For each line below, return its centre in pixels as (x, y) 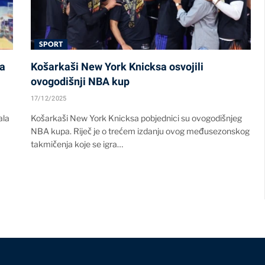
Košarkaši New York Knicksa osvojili (117, 66)
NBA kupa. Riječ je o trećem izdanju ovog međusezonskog (140, 131)
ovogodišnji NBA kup (80, 81)
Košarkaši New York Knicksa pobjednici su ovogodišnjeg (136, 118)
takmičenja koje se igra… (77, 144)
